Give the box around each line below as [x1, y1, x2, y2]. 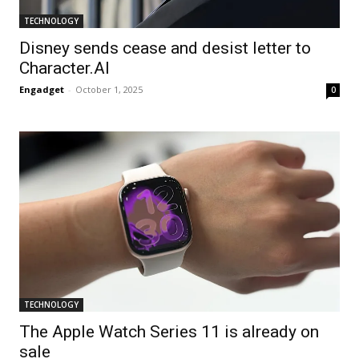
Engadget [19, 83, 64, 96]
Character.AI [19, 58, 110, 79]
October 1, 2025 [75, 83, 143, 96]
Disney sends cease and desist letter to [19, 38, 311, 58]
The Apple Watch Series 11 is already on [19, 322, 319, 342]
